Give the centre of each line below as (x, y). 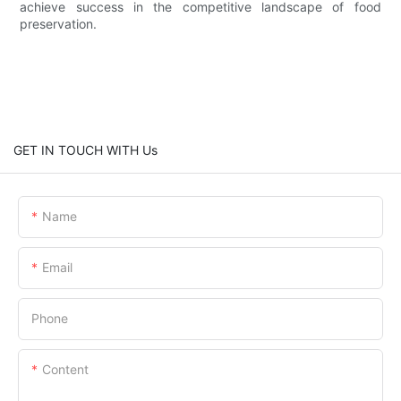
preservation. (59, 23)
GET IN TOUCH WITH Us (85, 149)
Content (65, 369)
